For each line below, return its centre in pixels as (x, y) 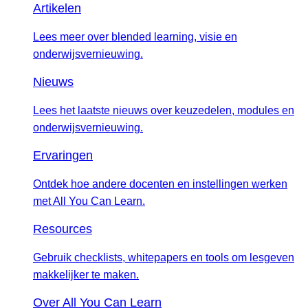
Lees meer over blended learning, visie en (135, 36)
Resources (63, 229)
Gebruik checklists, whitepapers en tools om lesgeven (164, 257)
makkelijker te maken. (86, 274)
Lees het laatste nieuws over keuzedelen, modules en (164, 110)
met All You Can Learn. (89, 201)
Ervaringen (63, 155)
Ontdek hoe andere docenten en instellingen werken (160, 184)
